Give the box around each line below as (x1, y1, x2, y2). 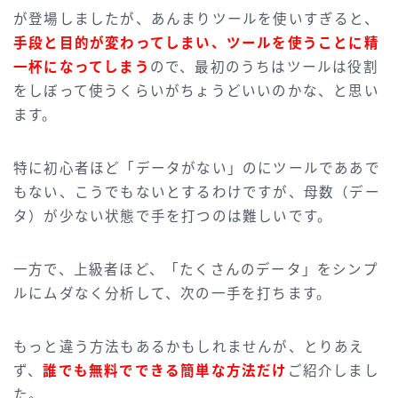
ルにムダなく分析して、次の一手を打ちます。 (13, 286, 332, 302)
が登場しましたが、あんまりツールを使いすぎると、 (13, 12, 379, 28)
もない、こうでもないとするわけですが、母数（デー (13, 185, 380, 201)
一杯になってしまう (13, 60, 150, 76)
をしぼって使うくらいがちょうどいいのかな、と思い (13, 84, 379, 99)
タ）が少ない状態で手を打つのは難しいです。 (13, 209, 333, 225)
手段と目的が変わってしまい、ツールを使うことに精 (13, 36, 379, 52)
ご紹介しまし (287, 363, 379, 379)
